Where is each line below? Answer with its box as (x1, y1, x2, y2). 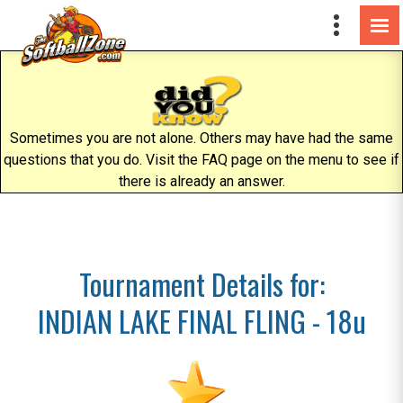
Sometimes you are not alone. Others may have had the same (10, 130, 393, 147)
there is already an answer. (118, 173, 285, 190)
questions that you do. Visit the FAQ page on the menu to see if (4, 151, 399, 168)
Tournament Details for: (78, 263, 325, 305)
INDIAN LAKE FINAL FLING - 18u (37, 300, 366, 342)
